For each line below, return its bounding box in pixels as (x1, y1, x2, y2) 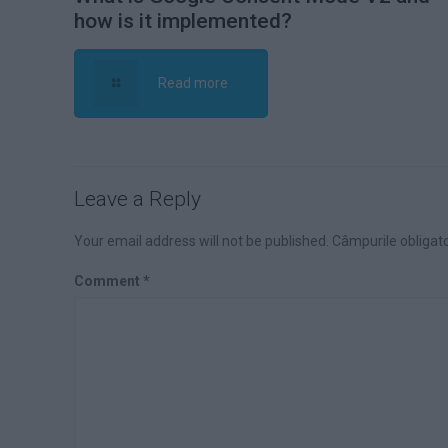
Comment (74, 272, 144, 289)
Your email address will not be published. (74, 232, 330, 249)
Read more (157, 74, 228, 91)
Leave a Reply (74, 186, 202, 211)
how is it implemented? (74, 8, 293, 33)
